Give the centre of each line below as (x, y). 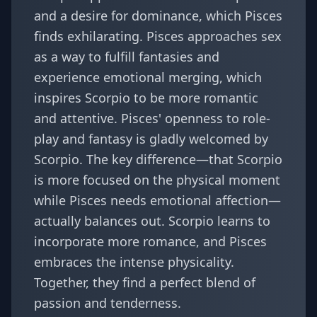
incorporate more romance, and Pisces (150, 241)
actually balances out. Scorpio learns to (152, 221)
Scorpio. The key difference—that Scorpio (158, 159)
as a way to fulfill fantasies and (127, 57)
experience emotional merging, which (148, 77)
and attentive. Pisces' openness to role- (152, 118)
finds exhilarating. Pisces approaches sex (158, 36)
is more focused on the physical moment (157, 180)
